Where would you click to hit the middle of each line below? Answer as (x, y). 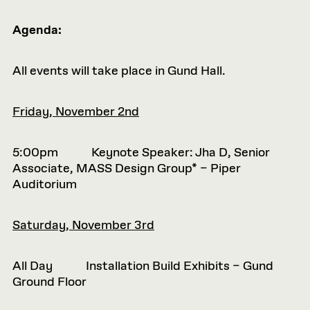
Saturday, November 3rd (83, 226)
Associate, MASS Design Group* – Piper (127, 169)
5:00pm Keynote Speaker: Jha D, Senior (141, 153)
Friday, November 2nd (76, 112)
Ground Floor (49, 282)
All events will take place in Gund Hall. (119, 71)
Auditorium (45, 185)
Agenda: (37, 30)
